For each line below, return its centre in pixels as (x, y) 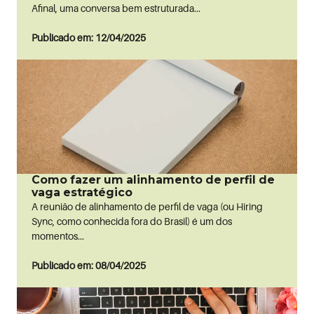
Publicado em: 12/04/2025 (88, 37)
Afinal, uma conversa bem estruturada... (116, 8)
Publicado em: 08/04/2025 (88, 265)
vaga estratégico (82, 192)
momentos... (57, 235)
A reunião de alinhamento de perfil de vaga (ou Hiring (147, 206)
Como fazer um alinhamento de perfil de (153, 179)
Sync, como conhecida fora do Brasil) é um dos (131, 221)
